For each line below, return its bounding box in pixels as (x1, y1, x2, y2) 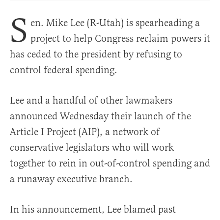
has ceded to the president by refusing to (10, 48, 182, 61)
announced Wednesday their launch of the (10, 110, 191, 123)
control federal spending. (10, 64, 117, 77)
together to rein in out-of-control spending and (10, 157, 210, 170)
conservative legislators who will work (10, 141, 174, 154)
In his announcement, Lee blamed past (10, 203, 176, 216)
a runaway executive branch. (10, 173, 133, 186)
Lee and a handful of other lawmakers (10, 94, 172, 107)
